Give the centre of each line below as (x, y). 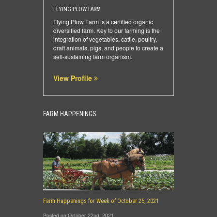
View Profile (74, 78)
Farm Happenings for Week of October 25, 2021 (101, 201)
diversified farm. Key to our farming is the (107, 30)
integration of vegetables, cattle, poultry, (105, 39)
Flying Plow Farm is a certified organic (103, 22)
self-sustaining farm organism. (93, 56)
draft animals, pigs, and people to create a (108, 48)
